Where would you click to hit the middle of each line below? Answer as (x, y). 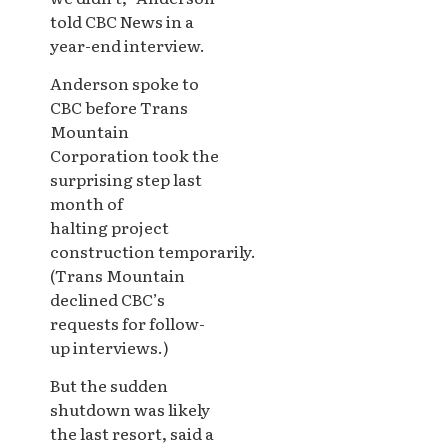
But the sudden (109, 385)
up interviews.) (109, 346)
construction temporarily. (153, 250)
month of (86, 202)
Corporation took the (134, 154)
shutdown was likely (130, 409)
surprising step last (126, 178)
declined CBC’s (107, 298)
